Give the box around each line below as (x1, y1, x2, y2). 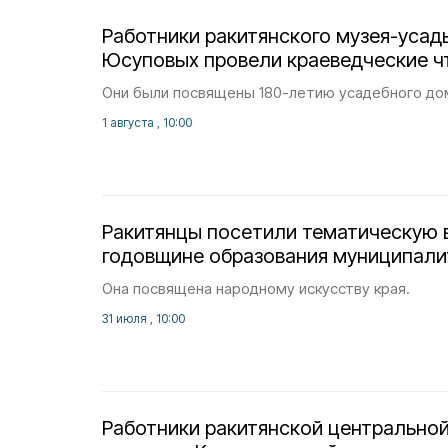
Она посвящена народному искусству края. (102, 279, 410, 298)
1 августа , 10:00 (102, 115, 192, 130)
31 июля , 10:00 (102, 311, 185, 326)
